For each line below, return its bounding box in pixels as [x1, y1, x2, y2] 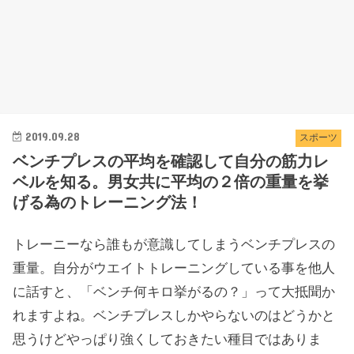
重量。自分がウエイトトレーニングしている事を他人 [13, 260, 336, 277]
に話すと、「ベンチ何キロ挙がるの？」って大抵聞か [13, 284, 336, 300]
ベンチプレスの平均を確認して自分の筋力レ [13, 153, 330, 171]
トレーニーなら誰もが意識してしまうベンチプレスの [13, 236, 336, 253]
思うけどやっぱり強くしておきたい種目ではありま [13, 331, 322, 348]
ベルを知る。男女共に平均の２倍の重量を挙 [13, 173, 330, 191]
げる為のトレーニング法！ [13, 194, 203, 212]
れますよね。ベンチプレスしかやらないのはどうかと [13, 307, 336, 324]
